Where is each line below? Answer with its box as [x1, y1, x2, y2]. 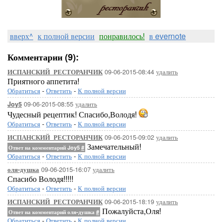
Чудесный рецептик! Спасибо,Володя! [7, 109, 139, 120]
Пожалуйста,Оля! [100, 205, 161, 217]
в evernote [149, 30, 186, 42]
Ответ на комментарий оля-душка [8, 208, 96, 216]
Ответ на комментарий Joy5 [8, 144, 81, 151]
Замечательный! [85, 141, 141, 152]
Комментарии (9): [7, 51, 79, 63]
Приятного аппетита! [7, 75, 79, 87]
